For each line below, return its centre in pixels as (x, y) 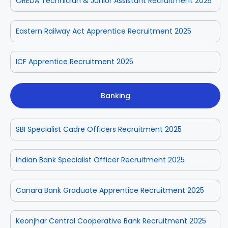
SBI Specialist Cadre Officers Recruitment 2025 (99, 129)
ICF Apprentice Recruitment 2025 (75, 61)
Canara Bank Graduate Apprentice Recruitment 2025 (110, 190)
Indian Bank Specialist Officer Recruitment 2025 (100, 160)
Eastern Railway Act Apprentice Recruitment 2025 (104, 31)
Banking (115, 95)
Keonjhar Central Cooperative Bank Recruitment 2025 (111, 221)
